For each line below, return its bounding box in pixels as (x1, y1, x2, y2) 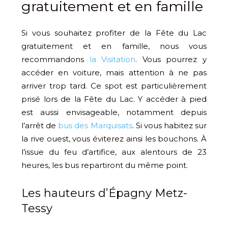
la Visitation (89, 54, 136, 64)
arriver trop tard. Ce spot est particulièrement (21, 80, 207, 91)
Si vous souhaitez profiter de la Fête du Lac (21, 27, 207, 38)
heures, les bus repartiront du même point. (21, 160, 188, 170)
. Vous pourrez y (135, 54, 207, 64)
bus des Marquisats (58, 120, 132, 130)
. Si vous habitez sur (132, 120, 207, 130)
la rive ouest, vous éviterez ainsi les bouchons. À (21, 133, 207, 144)
